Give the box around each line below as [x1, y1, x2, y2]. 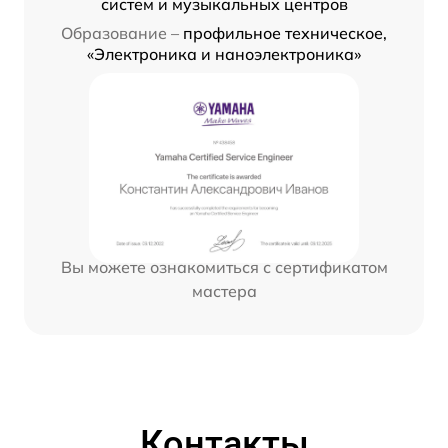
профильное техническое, [183, 23, 387, 44]
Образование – [61, 23, 179, 44]
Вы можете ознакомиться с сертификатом [60, 257, 388, 278]
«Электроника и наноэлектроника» [87, 44, 361, 65]
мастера [191, 281, 257, 302]
